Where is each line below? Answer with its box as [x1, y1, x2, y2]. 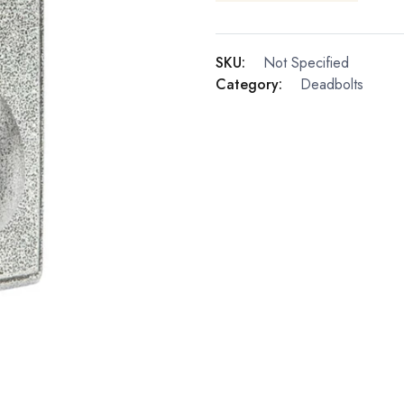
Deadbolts [300, 74, 363, 96]
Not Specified [263, 52, 349, 74]
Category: [216, 74, 282, 96]
